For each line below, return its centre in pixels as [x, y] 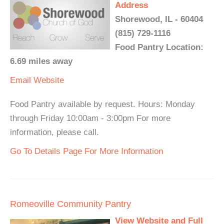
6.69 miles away [41, 61]
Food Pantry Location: [159, 47]
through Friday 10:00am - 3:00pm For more [90, 118]
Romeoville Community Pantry [70, 204]
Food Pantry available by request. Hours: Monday [102, 104]
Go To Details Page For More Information [86, 151]
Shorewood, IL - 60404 [159, 19]
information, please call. [54, 132]
